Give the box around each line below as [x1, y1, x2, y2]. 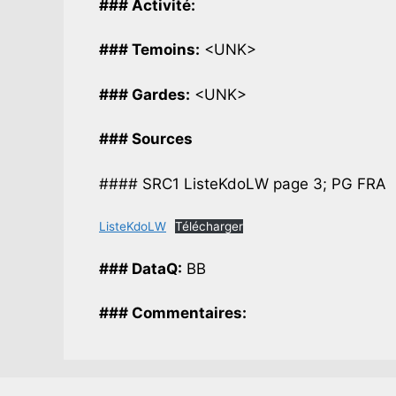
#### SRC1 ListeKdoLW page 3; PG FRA [99, 174, 386, 193]
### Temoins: [99, 41, 200, 59]
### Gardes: [99, 85, 190, 103]
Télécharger [175, 219, 244, 234]
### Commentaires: [99, 304, 247, 323]
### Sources [99, 130, 193, 148]
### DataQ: [99, 259, 182, 278]
